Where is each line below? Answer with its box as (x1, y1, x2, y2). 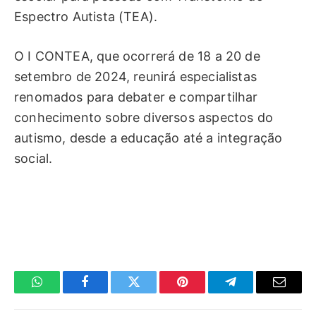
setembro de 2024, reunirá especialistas (14, 69, 257, 85)
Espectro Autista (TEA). (14, 8, 158, 24)
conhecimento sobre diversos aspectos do (14, 110, 274, 126)
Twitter (133, 286, 170, 299)
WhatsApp (35, 286, 90, 299)
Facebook (84, 286, 134, 299)
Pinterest (181, 286, 226, 299)
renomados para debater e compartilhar (14, 90, 258, 105)
